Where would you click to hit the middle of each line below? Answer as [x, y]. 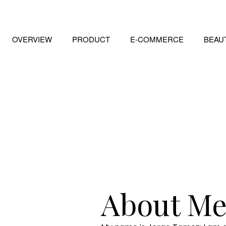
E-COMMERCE [157, 39]
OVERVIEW [32, 39]
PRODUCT [91, 39]
